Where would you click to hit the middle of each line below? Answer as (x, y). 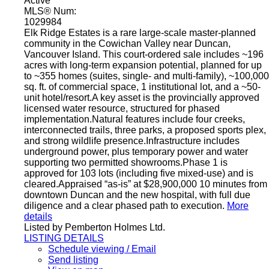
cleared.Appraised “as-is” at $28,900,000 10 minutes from (146, 184)
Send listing (73, 259)
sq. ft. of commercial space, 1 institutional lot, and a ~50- (142, 86)
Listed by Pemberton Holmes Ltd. (95, 227)
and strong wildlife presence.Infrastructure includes (132, 141)
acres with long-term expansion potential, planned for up (143, 65)
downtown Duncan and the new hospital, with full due (137, 195)
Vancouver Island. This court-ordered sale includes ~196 (144, 54)
